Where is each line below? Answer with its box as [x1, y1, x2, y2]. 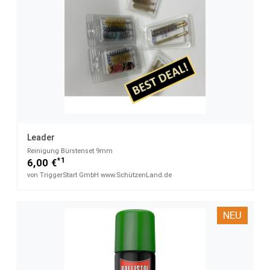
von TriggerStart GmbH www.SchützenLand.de [27, 171, 172, 180]
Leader [27, 133, 55, 143]
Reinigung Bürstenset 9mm [27, 147, 113, 155]
